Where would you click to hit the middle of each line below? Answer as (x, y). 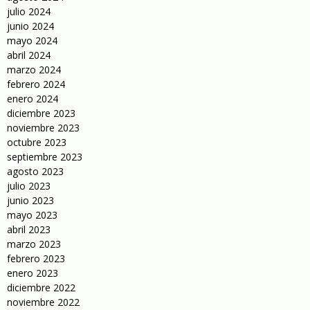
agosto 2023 (35, 172)
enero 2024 (33, 99)
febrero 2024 (36, 84)
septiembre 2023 (45, 157)
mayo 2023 (32, 215)
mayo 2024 (32, 41)
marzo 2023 (34, 244)
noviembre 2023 (43, 128)
